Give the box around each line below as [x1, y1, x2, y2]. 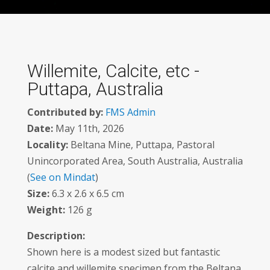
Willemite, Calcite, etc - [27, 60, 199, 81]
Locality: [27, 138, 68, 151]
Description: [27, 229, 85, 242]
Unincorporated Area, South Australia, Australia [27, 154, 243, 168]
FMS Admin [105, 105, 155, 119]
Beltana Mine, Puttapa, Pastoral [67, 138, 215, 151]
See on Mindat [30, 171, 95, 184]
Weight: [27, 203, 65, 216]
